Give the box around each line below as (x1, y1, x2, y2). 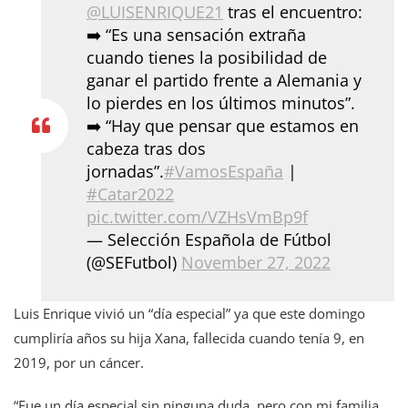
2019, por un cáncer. (14, 352, 144, 372)
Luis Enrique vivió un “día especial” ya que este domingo (14, 303, 365, 322)
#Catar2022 (87, 182, 174, 205)
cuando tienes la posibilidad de (87, 46, 327, 68)
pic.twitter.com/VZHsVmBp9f (87, 205, 308, 228)
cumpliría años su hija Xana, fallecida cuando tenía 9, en (14, 328, 364, 347)
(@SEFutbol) (87, 250, 181, 273)
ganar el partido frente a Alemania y (87, 68, 362, 91)
